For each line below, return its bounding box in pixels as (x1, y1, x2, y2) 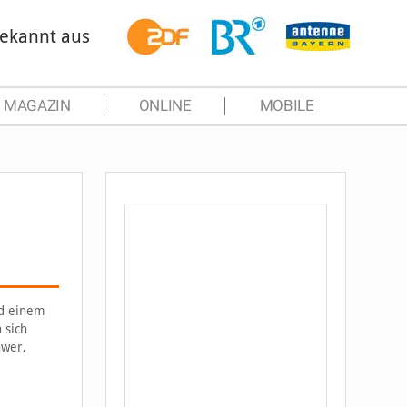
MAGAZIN (3, 97, 71, 114)
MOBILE (259, 97, 314, 114)
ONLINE (138, 97, 192, 114)
